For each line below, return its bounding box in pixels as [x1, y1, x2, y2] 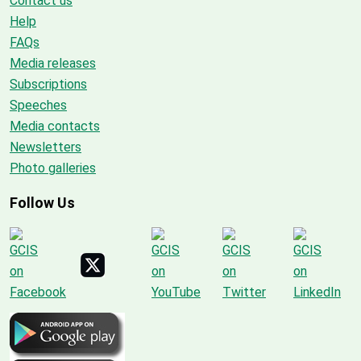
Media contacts [10, 118, 100, 134]
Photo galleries [10, 160, 96, 176]
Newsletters [10, 139, 81, 155]
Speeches [10, 97, 67, 113]
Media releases [10, 55, 96, 71]
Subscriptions [10, 76, 87, 92]
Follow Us [10, 193, 75, 211]
